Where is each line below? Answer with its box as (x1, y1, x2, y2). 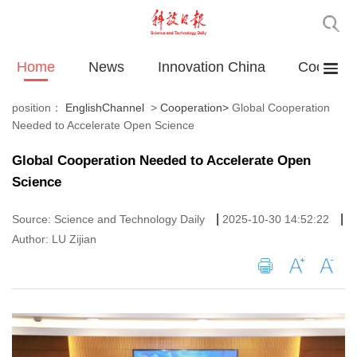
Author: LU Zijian (12, 233, 96, 246)
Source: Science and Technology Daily (12, 213, 208, 226)
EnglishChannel (65, 101, 144, 115)
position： (12, 101, 65, 115)
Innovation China (157, 59, 265, 76)
